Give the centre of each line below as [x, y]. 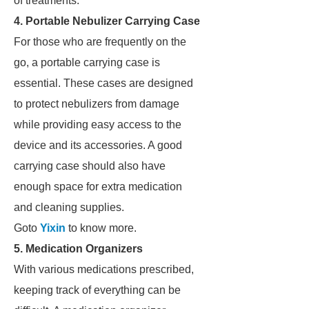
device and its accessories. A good [98, 145]
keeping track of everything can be [97, 290]
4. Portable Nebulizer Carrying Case [107, 21]
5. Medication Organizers [78, 249]
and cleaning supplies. [69, 207]
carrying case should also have [90, 166]
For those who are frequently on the [100, 42]
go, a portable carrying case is [87, 62]
